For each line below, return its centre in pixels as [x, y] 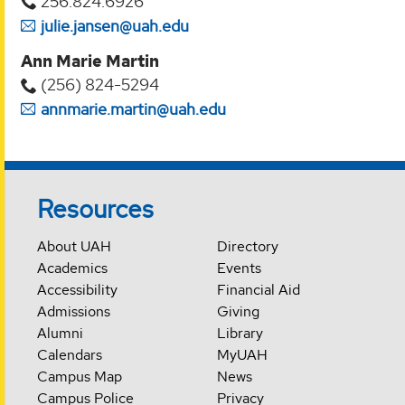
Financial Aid [258, 289]
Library [240, 333]
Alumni [61, 333]
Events [239, 268]
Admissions [74, 311]
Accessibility [78, 289]
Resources [96, 208]
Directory [247, 246]
